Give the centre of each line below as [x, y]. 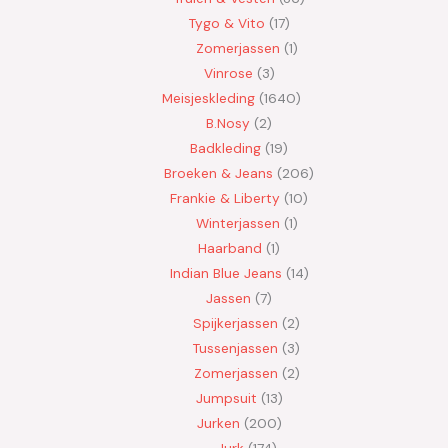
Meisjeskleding [208, 98]
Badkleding [225, 148]
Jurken [218, 423]
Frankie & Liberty [225, 198]
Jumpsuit [226, 398]
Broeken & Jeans [218, 173]
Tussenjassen [235, 348]
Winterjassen [237, 223]
